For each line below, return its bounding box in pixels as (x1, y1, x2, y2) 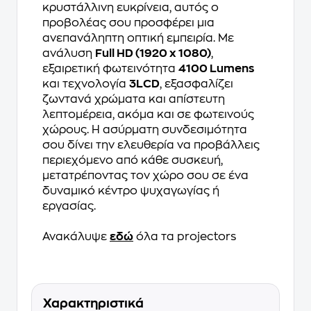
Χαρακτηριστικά (43, 297, 144, 310)
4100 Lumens (178, 63, 254, 74)
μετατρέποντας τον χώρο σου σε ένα (42, 170, 249, 181)
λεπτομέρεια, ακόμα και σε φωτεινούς (42, 109, 254, 120)
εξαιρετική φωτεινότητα (42, 63, 178, 74)
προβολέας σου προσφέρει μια (42, 17, 215, 28)
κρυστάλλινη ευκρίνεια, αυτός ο (42, 2, 219, 13)
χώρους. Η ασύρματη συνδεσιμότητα (42, 124, 247, 135)
